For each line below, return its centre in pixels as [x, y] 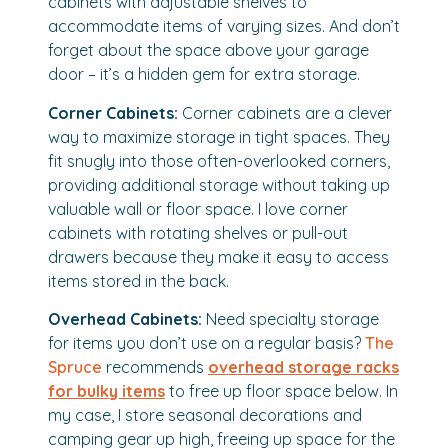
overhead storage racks [303, 367]
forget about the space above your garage [208, 50]
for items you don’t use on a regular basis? [206, 343]
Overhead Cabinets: [125, 319]
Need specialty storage [290, 319]
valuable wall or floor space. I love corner [198, 208]
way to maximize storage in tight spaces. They [219, 136]
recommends [155, 367]
